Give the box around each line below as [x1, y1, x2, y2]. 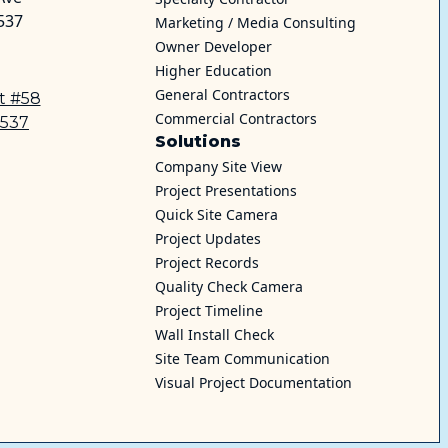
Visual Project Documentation [154, 372, 352, 392]
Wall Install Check [154, 324, 274, 344]
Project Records [154, 252, 259, 272]
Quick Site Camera [154, 204, 278, 224]
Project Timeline [154, 300, 263, 320]
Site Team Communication [154, 348, 330, 368]
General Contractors [154, 84, 290, 104]
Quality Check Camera [154, 276, 303, 296]
